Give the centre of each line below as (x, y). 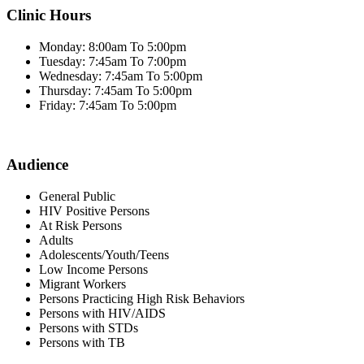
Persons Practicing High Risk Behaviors (142, 298)
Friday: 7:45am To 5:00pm (108, 106)
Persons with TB (82, 342)
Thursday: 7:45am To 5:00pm (115, 91)
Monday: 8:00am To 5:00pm (113, 47)
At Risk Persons (80, 225)
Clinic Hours (49, 15)
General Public (77, 196)
